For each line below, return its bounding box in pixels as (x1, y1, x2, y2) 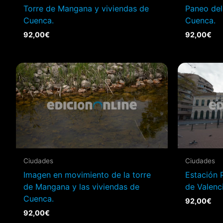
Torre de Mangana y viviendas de (23, 3, 149, 14)
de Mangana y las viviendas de (23, 181, 139, 192)
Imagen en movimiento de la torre (23, 169, 151, 180)
